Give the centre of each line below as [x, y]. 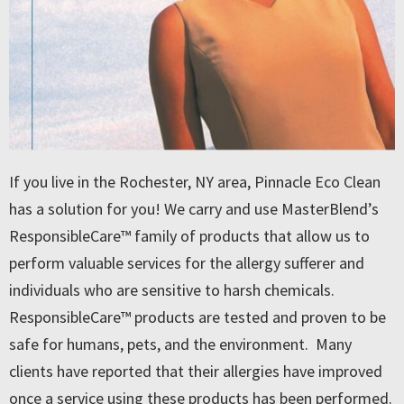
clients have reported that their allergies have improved [196, 371]
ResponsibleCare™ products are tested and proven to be [197, 317]
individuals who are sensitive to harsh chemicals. [172, 289]
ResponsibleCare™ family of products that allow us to [189, 235]
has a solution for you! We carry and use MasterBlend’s [194, 208]
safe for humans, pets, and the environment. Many [180, 344]
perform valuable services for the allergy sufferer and [187, 262]
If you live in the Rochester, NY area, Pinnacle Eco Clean [195, 181]
